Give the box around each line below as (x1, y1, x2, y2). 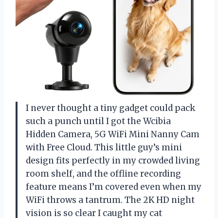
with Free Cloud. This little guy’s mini (26, 142, 182, 153)
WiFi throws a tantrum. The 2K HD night (26, 194, 195, 205)
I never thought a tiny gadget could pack (26, 102, 195, 113)
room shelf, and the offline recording (26, 168, 181, 179)
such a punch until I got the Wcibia (26, 115, 171, 127)
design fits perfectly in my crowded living (26, 155, 200, 166)
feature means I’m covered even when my (26, 181, 201, 192)
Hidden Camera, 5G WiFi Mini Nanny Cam (26, 128, 200, 140)
